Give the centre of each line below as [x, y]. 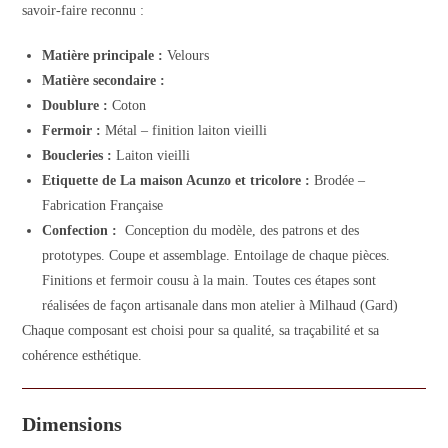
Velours [188, 55]
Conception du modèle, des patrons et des [238, 230]
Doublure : [75, 105]
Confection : [80, 230]
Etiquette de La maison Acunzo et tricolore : [176, 180]
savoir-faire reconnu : [83, 10]
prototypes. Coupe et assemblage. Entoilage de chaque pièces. [216, 255]
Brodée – [338, 180]
